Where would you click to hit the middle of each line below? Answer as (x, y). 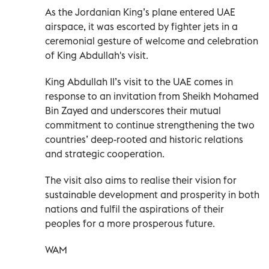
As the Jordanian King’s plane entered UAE (140, 12)
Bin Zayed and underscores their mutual (133, 110)
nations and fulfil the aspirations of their (134, 209)
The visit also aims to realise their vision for (141, 180)
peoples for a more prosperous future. (130, 223)
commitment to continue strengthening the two (150, 125)
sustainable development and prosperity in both (152, 194)
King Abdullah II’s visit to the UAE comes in (139, 81)
